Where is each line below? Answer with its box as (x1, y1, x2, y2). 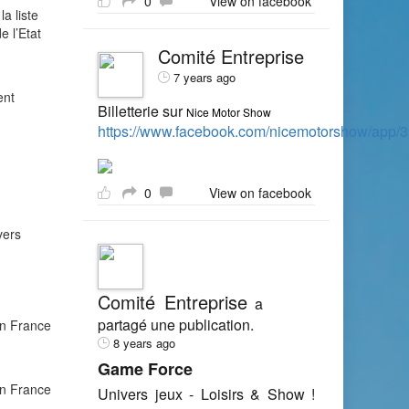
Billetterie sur (98, 100, 186, 121)
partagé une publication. (98, 314, 254, 335)
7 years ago (173, 68, 236, 86)
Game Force (98, 357, 193, 381)
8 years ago (113, 334, 175, 351)
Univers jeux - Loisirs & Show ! (98, 383, 315, 404)
